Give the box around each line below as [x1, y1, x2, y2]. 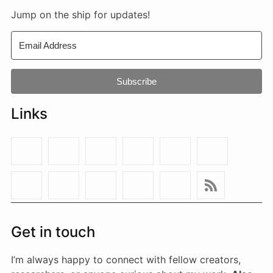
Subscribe [116, 76, 157, 87]
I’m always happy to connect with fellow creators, [11, 253, 241, 266]
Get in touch [11, 223, 95, 241]
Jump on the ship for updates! [11, 9, 150, 21]
